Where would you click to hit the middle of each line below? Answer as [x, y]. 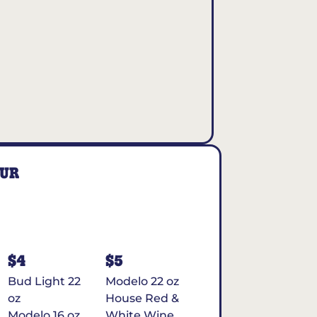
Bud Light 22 [45, 281]
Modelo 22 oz [142, 281]
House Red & [142, 298]
